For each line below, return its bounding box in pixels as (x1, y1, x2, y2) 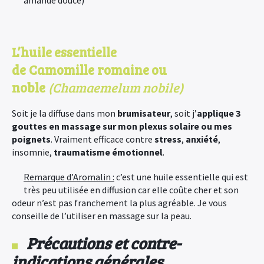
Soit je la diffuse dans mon (12, 107, 117, 119)
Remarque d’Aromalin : (24, 171, 114, 183)
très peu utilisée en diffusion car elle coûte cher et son (24, 184, 239, 196)
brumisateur (117, 107, 170, 119)
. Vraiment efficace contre (51, 133, 154, 145)
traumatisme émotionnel (54, 146, 163, 158)
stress (154, 133, 181, 145)
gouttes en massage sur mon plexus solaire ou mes (12, 120, 232, 132)
